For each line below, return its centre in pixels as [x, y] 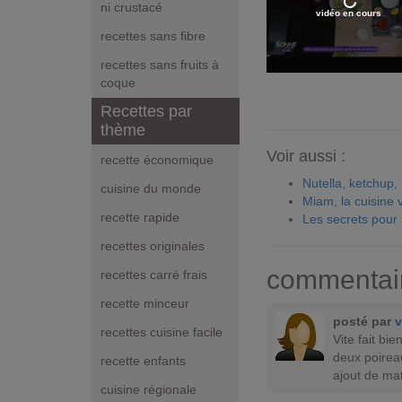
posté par [364, 321]
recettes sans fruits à [160, 65]
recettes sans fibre [153, 36]
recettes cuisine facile [162, 332]
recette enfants [143, 361]
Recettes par [146, 112]
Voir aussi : [306, 156]
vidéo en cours [349, 13]
